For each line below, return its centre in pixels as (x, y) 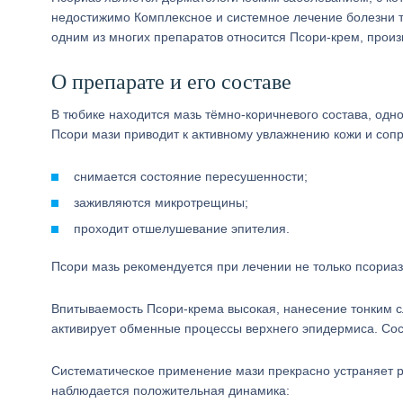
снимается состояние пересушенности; (191, 176)
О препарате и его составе (171, 82)
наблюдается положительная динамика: (170, 390)
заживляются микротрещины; (161, 202)
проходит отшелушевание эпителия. (182, 228)
